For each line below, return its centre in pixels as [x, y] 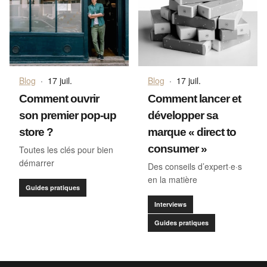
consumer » [177, 149]
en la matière [173, 180]
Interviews [170, 204]
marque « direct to [192, 132]
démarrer [37, 163]
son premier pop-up [68, 116]
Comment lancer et [194, 99]
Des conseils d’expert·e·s [195, 167]
